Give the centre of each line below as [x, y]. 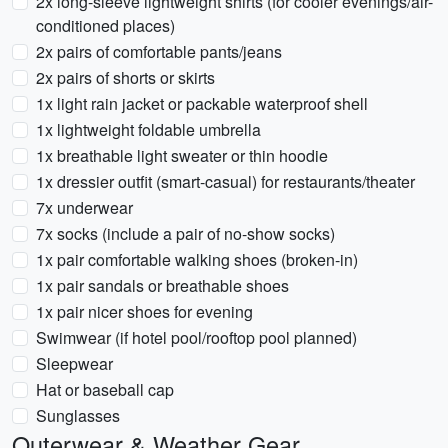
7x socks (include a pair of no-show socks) [185, 233]
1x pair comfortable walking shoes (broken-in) [197, 259]
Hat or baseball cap [105, 389]
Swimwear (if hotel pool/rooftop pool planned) [196, 337]
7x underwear [84, 207]
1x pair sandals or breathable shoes [162, 285]
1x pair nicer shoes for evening [144, 311]
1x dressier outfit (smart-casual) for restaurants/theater [225, 181]
